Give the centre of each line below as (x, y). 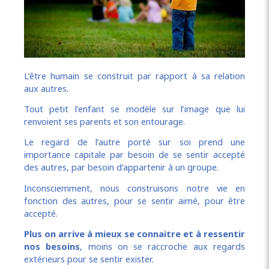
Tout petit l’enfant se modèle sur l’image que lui (134, 109)
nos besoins (52, 246)
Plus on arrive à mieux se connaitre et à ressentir (134, 234)
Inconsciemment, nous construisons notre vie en (134, 188)
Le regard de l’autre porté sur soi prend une (134, 142)
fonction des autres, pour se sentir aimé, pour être (134, 200)
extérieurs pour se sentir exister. (89, 259)
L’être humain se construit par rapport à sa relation (134, 75)
